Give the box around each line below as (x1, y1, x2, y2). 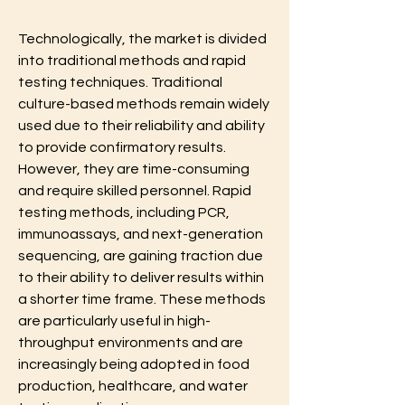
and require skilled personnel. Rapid (18, 183, 251, 198)
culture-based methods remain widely (18, 96, 269, 111)
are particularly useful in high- (18, 313, 211, 328)
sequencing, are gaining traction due (18, 248, 263, 263)
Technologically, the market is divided (18, 31, 267, 46)
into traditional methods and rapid (18, 52, 246, 68)
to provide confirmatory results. (18, 139, 226, 155)
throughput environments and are (18, 334, 243, 350)
